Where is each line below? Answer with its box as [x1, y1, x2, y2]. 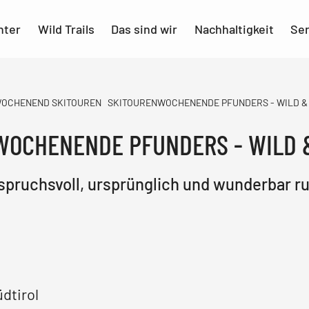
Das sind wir [111, 21, 178, 37]
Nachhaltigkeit [194, 21, 274, 37]
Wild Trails [37, 21, 94, 37]
